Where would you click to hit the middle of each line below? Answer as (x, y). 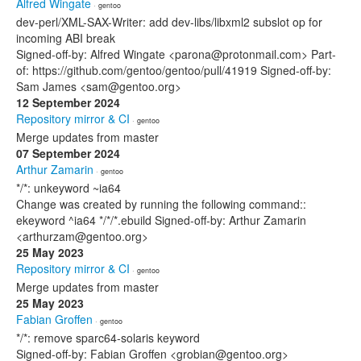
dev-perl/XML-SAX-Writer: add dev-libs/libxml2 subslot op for (169, 22)
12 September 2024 (68, 102)
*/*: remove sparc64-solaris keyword (108, 338)
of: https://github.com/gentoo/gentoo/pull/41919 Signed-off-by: (174, 70)
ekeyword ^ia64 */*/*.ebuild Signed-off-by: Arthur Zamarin (161, 220)
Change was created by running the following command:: (161, 204)
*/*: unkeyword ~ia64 (68, 188)
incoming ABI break (66, 38)
